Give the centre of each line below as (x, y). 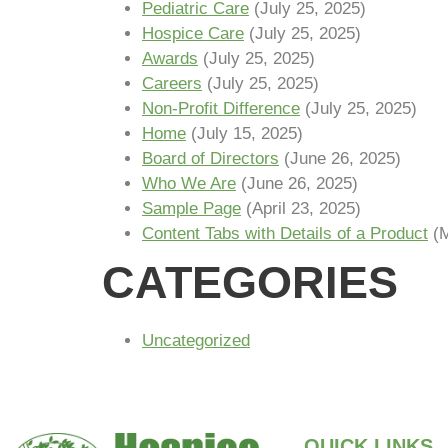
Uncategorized (196, 340)
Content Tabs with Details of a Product (285, 233)
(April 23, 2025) (303, 208)
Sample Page (191, 208)
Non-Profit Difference (221, 108)
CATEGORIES (250, 282)
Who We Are (189, 183)
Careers (172, 83)
